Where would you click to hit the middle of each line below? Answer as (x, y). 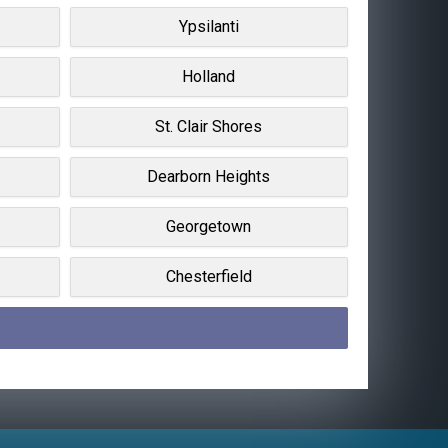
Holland (209, 76)
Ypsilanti (208, 26)
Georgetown (209, 226)
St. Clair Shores (209, 126)
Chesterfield (208, 276)
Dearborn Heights (209, 176)
